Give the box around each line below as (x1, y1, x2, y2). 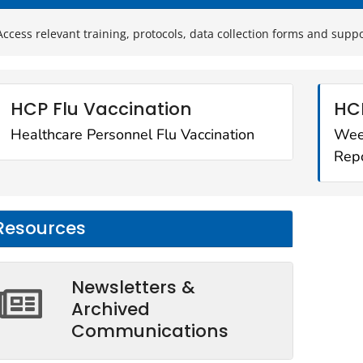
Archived (71, 297, 150, 321)
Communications (71, 318, 228, 343)
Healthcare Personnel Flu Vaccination (11, 124, 255, 144)
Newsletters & (71, 275, 195, 299)
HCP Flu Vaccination (11, 97, 193, 122)
